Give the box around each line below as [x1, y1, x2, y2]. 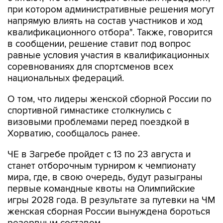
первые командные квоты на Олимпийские [7, 183, 195, 195]
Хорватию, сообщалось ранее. [7, 127, 140, 139]
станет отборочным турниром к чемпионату [7, 160, 196, 172]
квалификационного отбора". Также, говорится [7, 26, 213, 38]
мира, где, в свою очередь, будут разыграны [7, 171, 203, 183]
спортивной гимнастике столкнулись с [7, 105, 171, 116]
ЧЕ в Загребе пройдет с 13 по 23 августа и [7, 148, 191, 160]
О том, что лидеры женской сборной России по [7, 93, 212, 105]
